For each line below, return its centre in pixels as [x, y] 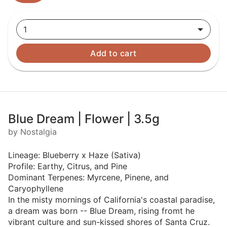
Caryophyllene [36, 188]
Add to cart [113, 53]
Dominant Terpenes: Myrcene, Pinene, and [88, 177]
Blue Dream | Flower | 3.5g [84, 119]
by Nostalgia [32, 132]
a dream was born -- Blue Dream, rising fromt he [101, 211]
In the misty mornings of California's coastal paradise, [111, 200]
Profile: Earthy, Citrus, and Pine [68, 166]
